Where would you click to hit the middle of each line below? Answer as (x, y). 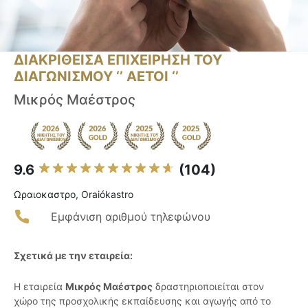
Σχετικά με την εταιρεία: (73, 256)
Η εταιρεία (40, 287)
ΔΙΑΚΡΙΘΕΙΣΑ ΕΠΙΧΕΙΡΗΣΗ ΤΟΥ (118, 60)
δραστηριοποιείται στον (208, 287)
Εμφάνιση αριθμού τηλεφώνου (131, 217)
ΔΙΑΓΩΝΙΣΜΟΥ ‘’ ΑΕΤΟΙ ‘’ (96, 77)
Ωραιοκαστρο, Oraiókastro (74, 195)
